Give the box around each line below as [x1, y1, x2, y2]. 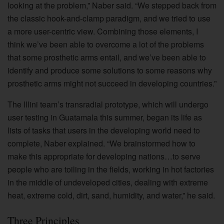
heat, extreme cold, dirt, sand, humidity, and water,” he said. [7, 189, 215, 201]
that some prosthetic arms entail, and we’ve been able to [7, 51, 206, 63]
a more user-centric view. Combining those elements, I [7, 25, 198, 37]
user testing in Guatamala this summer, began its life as [7, 111, 202, 123]
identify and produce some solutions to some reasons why [7, 64, 212, 76]
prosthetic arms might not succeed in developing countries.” [7, 77, 216, 89]
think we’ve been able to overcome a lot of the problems [7, 38, 204, 50]
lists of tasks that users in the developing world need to [7, 124, 200, 136]
